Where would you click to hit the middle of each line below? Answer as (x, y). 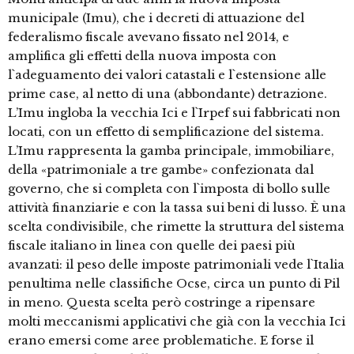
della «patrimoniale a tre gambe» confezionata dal (161, 170)
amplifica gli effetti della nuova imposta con (142, 56)
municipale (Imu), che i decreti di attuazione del (156, 18)
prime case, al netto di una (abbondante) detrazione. (168, 94)
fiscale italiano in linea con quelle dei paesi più (152, 246)
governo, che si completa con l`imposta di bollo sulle (169, 189)
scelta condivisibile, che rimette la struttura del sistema (176, 227)
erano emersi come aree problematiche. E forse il (161, 341)
